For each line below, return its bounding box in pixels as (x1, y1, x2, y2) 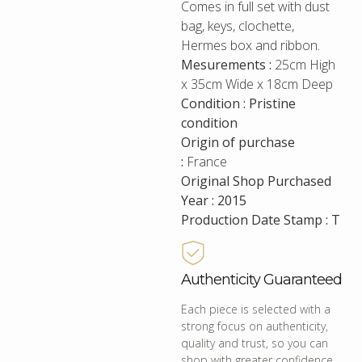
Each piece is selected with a (181, 301, 330, 318)
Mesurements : (181, 56, 275, 74)
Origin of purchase (181, 133, 295, 152)
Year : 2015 (181, 192, 246, 210)
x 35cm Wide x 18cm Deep (181, 75, 333, 94)
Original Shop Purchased (181, 172, 331, 191)
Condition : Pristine (181, 95, 296, 113)
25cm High (275, 56, 335, 74)
